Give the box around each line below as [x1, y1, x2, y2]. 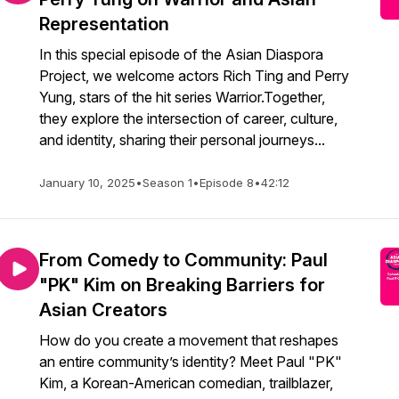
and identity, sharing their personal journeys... [39, 131, 325, 149]
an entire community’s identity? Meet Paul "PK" [39, 353, 342, 370]
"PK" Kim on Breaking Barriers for [39, 274, 325, 296]
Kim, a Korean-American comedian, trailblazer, [39, 374, 333, 392]
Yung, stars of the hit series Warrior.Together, [39, 88, 325, 106]
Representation [39, 13, 169, 35]
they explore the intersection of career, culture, [39, 110, 338, 127]
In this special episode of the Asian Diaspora [39, 45, 323, 63]
